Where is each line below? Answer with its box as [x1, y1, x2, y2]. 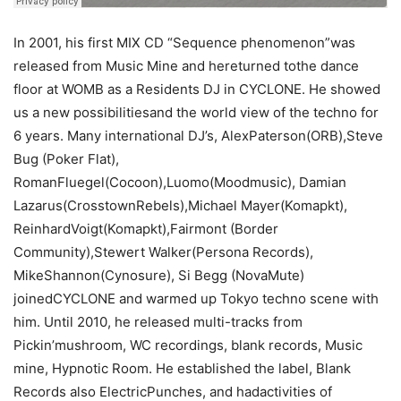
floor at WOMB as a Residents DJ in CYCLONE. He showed [13, 81, 380, 98]
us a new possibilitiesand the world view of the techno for [13, 104, 379, 122]
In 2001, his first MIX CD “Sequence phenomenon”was [13, 34, 355, 52]
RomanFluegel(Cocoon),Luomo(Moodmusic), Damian [13, 174, 346, 192]
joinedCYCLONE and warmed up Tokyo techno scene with [13, 290, 379, 308]
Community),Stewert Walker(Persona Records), [13, 243, 313, 261]
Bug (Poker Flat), [13, 150, 119, 168]
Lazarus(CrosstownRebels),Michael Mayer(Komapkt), [13, 197, 347, 215]
